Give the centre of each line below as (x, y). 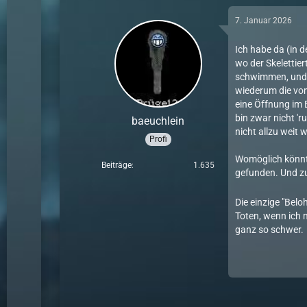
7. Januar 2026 (264, 21)
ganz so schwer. (270, 230)
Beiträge (117, 165)
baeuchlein (158, 121)
